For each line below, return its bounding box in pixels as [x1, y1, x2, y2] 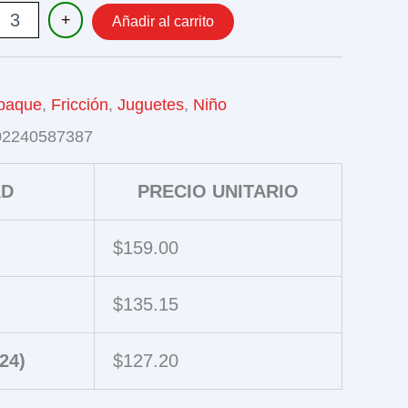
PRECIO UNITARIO [138, 181, 299, 202]
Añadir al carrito [112, 14, 215, 29]
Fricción [51, 96, 108, 114]
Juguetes [117, 96, 184, 114]
